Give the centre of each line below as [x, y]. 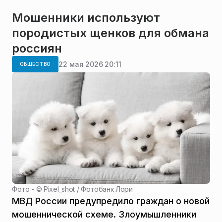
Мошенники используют [86, 18]
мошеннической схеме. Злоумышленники [104, 214]
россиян [37, 49]
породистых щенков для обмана [111, 33]
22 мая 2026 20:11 [90, 64]
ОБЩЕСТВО [35, 64]
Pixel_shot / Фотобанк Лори [88, 189]
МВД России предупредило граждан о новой [111, 201]
